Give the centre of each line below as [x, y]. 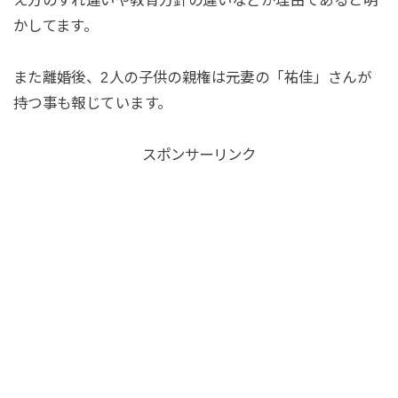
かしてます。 [56, 26]
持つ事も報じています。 [92, 103]
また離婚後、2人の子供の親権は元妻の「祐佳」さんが [192, 78]
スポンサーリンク [199, 154]
